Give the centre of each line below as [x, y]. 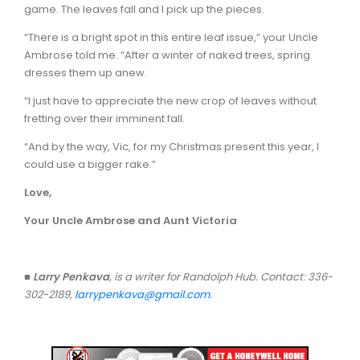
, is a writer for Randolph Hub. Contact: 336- [221, 276]
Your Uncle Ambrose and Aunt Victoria [131, 220]
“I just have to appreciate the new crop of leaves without [170, 100]
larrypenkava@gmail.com [142, 294]
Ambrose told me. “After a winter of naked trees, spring [167, 55]
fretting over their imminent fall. [104, 118]
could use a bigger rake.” [90, 164]
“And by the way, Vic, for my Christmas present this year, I [172, 146]
